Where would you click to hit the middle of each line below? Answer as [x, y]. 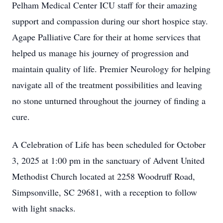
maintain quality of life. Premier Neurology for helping [111, 69]
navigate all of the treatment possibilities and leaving [107, 85]
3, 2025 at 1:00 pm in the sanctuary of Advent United [108, 160]
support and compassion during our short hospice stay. [110, 21]
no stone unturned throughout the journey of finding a [109, 101]
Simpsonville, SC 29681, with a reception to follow [105, 192]
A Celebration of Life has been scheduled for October [109, 144]
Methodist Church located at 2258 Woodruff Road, [104, 176]
